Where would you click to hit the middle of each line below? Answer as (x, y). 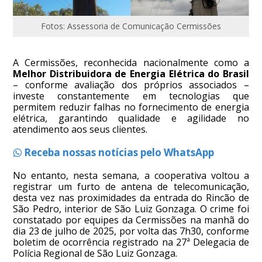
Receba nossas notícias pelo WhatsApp (118, 153)
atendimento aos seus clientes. (80, 130)
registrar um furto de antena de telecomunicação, (131, 187)
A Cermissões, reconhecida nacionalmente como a (131, 63)
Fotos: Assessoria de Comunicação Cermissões (131, 26)
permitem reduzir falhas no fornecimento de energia (131, 107)
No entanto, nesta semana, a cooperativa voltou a (131, 176)
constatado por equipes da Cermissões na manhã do (131, 220)
